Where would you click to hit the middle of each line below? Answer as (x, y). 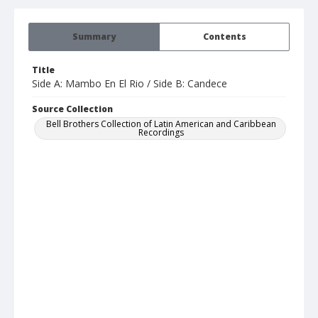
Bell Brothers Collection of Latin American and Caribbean (161, 124)
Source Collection (72, 109)
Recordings (161, 133)
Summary (94, 37)
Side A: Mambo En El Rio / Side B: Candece (130, 84)
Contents (224, 37)
